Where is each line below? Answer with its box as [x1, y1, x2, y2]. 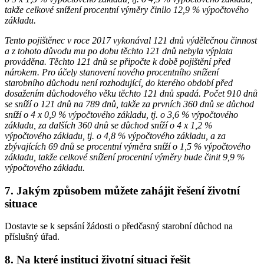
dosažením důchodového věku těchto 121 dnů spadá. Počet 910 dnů [5, 88, 258, 98]
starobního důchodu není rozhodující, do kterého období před [5, 77, 233, 88]
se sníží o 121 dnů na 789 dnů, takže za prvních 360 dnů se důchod [5, 98, 254, 109]
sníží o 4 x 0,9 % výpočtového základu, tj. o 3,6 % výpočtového [5, 109, 238, 120]
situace [5, 197, 37, 210]
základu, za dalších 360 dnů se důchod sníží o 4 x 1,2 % [5, 120, 212, 130]
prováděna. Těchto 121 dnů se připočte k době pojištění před [5, 56, 230, 67]
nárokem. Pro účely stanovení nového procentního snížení [5, 67, 219, 77]
